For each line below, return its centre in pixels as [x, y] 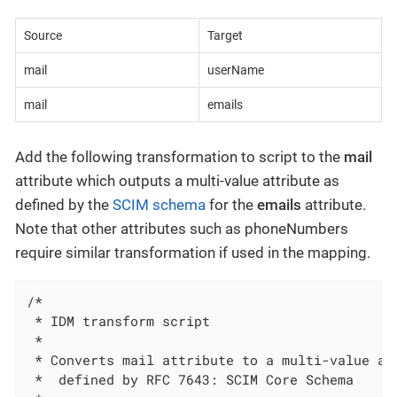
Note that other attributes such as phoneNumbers [182, 228]
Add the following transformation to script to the [179, 156]
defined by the [64, 204]
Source [43, 36]
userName [235, 70]
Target [225, 36]
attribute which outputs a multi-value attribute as [177, 180]
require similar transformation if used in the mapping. [193, 252]
